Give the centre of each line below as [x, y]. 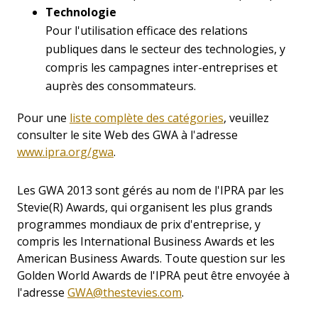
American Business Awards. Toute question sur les [151, 259]
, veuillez [246, 118]
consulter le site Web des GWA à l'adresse [127, 135]
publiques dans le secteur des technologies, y [165, 49]
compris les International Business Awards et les [146, 242]
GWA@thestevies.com [125, 293]
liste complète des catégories [147, 118]
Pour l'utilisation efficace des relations [147, 31]
